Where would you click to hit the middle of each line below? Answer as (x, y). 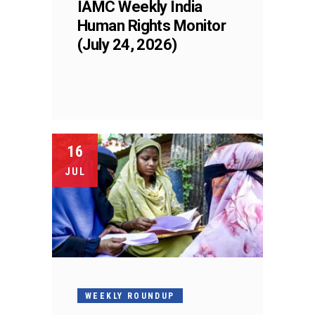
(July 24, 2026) (127, 44)
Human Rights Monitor (152, 25)
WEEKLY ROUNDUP (130, 296)
